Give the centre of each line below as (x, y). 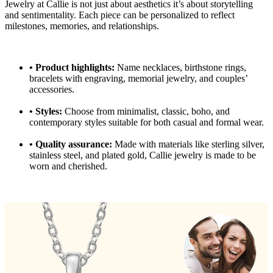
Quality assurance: (74, 144)
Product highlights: (75, 67)
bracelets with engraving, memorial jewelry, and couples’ (138, 78)
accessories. (52, 89)
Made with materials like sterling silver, (190, 144)
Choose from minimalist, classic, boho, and (147, 111)
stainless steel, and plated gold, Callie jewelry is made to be (143, 155)
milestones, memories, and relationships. (82, 26)
